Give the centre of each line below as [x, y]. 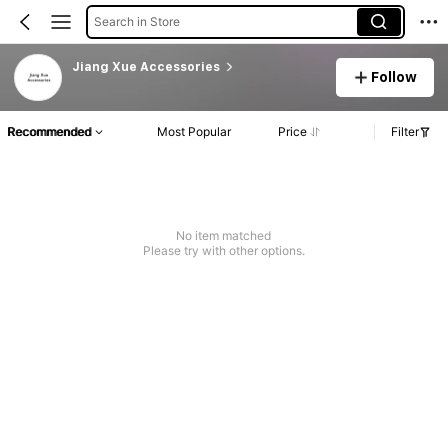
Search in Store [136, 21]
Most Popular [194, 132]
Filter [405, 132]
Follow [394, 76]
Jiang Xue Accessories [145, 66]
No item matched [224, 236]
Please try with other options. [223, 251]
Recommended [49, 132]
